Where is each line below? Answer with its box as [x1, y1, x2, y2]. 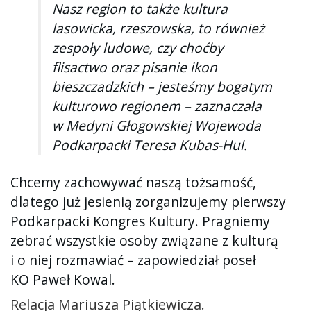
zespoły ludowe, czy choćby [52, 38, 224, 58]
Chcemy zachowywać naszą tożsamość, [10, 172, 256, 192]
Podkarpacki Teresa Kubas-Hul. [52, 135, 247, 155]
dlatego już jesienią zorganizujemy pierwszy [10, 192, 286, 211]
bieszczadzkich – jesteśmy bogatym [52, 77, 272, 96]
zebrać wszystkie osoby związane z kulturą [10, 230, 278, 250]
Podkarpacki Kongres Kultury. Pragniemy [10, 211, 270, 230]
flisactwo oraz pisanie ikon [52, 58, 217, 77]
